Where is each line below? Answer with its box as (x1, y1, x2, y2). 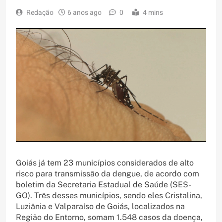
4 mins (143, 7, 163, 18)
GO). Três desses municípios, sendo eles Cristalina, (16, 190, 202, 200)
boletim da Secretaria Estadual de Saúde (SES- (16, 179, 191, 189)
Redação (26, 7, 54, 18)
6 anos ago (67, 7, 102, 18)
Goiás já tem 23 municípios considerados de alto (16, 158, 194, 167)
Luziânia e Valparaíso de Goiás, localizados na (16, 201, 185, 211)
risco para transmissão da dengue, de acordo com (16, 168, 199, 178)
